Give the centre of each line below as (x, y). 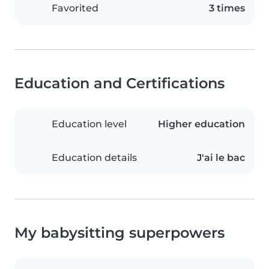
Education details (94, 158)
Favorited (75, 8)
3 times (227, 8)
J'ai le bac (221, 158)
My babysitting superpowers (119, 233)
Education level (89, 124)
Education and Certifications (119, 83)
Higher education (201, 124)
